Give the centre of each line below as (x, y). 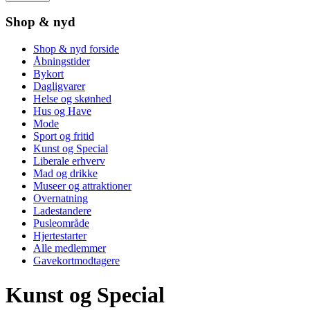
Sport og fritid (64, 136)
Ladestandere (62, 211)
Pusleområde (61, 224)
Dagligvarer (59, 86)
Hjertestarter (60, 236)
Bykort (48, 74)
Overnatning (61, 199)
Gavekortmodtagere (76, 261)
